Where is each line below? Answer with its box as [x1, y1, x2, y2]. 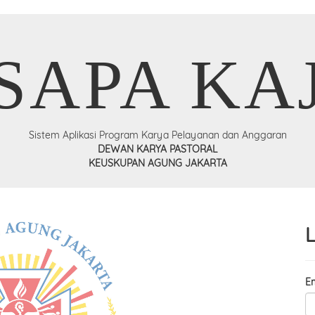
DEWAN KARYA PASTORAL [98, 143, 217, 155]
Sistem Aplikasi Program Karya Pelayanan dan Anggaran [28, 129, 287, 141]
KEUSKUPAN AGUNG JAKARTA [88, 157, 227, 169]
